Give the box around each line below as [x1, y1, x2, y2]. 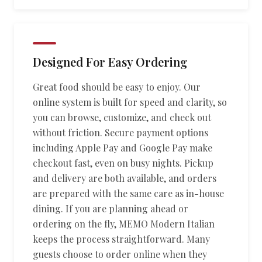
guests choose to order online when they [33, 248, 207, 260]
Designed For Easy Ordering [33, 54, 187, 70]
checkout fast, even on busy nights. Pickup [33, 157, 213, 169]
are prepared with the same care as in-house [33, 187, 224, 199]
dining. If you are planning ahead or [33, 202, 188, 215]
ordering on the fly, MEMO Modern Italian [33, 218, 215, 230]
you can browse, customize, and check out [33, 111, 211, 123]
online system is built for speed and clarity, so [33, 96, 227, 108]
